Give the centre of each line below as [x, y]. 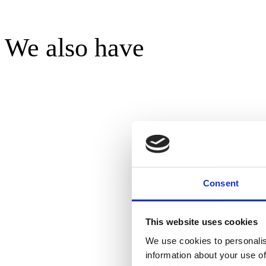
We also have [75, 48]
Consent [221, 183]
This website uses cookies [201, 222]
